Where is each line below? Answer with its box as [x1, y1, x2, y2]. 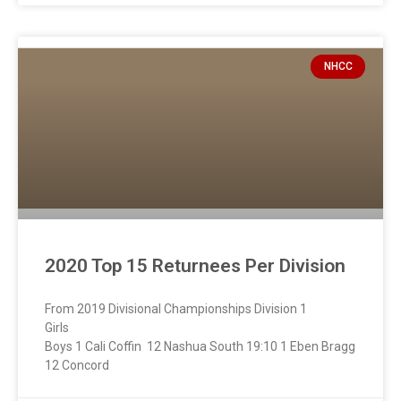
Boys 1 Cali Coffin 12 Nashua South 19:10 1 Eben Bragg [45, 339, 355, 354]
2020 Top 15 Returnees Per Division [45, 255, 346, 277]
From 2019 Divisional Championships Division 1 [45, 302, 307, 317]
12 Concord [45, 358, 109, 373]
